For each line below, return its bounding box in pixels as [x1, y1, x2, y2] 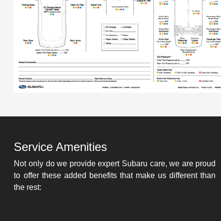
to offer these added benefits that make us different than [14, 171, 216, 180]
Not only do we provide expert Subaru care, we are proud [14, 159, 216, 168]
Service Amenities [14, 140, 108, 153]
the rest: [14, 183, 42, 191]
